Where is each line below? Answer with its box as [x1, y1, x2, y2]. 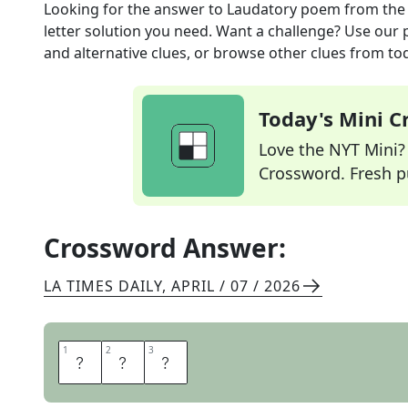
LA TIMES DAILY [44, 276, 162, 296]
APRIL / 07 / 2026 [171, 276, 301, 296]
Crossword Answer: [44, 230, 286, 265]
